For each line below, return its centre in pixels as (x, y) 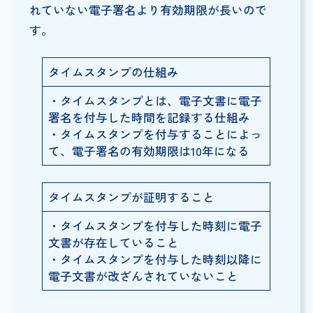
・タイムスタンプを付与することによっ (155, 134)
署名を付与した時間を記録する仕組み (150, 117)
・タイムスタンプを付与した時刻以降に (155, 259)
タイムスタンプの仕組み (114, 72)
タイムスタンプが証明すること (132, 197)
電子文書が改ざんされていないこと (144, 276)
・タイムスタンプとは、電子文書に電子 (155, 100)
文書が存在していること (114, 242)
